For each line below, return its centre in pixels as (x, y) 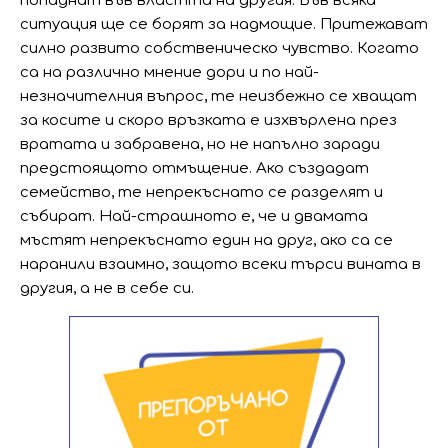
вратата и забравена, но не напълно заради (200, 144)
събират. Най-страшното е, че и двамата (194, 216)
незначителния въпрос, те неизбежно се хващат (218, 96)
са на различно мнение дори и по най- (169, 72)
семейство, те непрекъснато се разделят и (201, 192)
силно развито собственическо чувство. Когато (219, 48)
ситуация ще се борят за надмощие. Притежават (224, 24)
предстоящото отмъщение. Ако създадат (194, 168)
